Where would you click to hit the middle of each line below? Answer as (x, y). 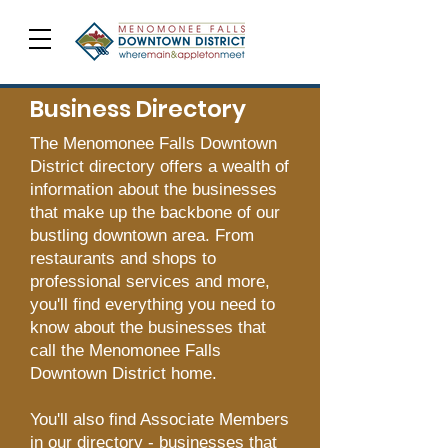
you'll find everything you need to (152, 304)
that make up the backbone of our (155, 212)
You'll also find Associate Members (159, 419)
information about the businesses (153, 189)
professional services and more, (150, 281)
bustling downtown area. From (142, 235)
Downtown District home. (126, 373)
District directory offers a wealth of (159, 166)
